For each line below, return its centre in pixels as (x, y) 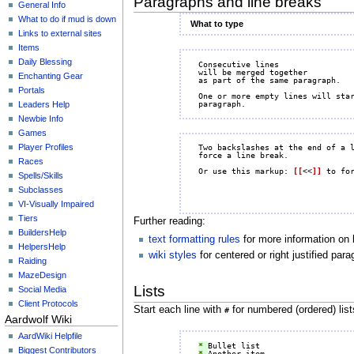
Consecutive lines (238, 64)
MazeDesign (43, 275)
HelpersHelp (42, 246)
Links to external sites (60, 33)
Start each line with (179, 309)
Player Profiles (46, 147)
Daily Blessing (45, 61)
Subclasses (41, 189)
